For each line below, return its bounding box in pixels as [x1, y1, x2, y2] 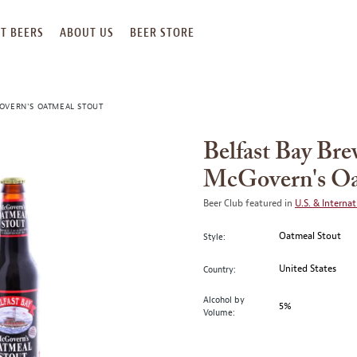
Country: [203, 263, 236, 275]
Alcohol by [203, 294, 245, 305]
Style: [203, 230, 226, 242]
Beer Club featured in [203, 197, 295, 210]
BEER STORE [130, 26, 194, 39]
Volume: [203, 307, 235, 318]
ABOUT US [60, 26, 114, 39]
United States [279, 262, 337, 275]
